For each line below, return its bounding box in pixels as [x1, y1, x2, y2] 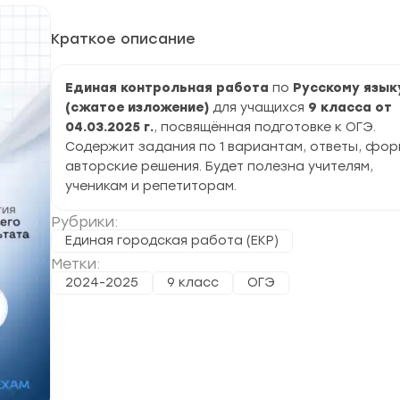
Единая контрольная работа [65, 80, 269, 96]
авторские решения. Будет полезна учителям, [65, 159, 373, 174]
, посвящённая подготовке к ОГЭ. [154, 120, 376, 135]
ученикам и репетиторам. [65, 179, 237, 194]
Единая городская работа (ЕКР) [65, 233, 279, 248]
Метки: [51, 255, 100, 272]
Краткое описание [51, 30, 196, 47]
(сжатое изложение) [65, 100, 212, 115]
